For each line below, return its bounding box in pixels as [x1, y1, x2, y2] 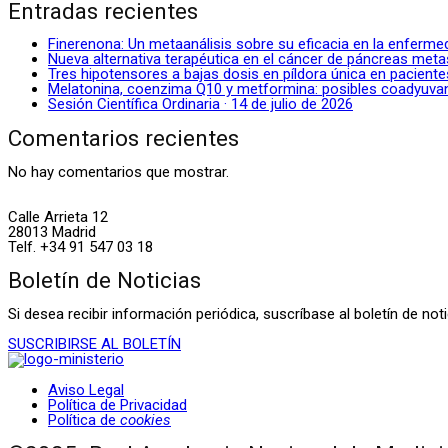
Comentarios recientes [8, 125, 239, 152]
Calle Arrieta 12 [8, 207, 108, 226]
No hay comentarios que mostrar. [8, 162, 229, 181]
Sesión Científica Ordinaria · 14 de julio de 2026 [48, 95, 353, 114]
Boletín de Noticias [8, 267, 201, 294]
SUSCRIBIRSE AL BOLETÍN [8, 335, 181, 354]
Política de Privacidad [48, 396, 187, 415]
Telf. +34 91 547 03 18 [8, 237, 153, 256]
